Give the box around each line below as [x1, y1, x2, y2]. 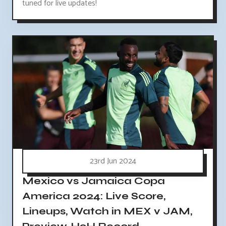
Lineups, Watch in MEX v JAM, [22, 204, 192, 217]
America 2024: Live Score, [22, 189, 165, 202]
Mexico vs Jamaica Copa [22, 174, 165, 187]
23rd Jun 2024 [90, 154, 136, 168]
